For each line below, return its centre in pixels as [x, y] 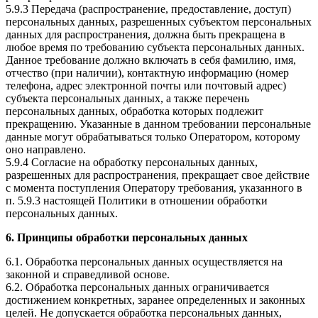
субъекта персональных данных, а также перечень [127, 99]
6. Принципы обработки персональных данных [127, 238]
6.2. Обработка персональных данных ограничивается [137, 287]
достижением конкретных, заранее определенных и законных [155, 300]
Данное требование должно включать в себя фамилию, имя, [151, 60]
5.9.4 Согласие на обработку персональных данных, [132, 163]
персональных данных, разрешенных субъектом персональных [159, 22]
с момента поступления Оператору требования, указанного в [154, 188]
